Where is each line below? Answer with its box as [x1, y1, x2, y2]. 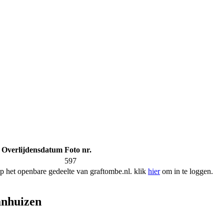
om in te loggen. [160, 167, 213, 176]
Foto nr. [64, 145, 91, 154]
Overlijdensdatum [1, 145, 62, 154]
